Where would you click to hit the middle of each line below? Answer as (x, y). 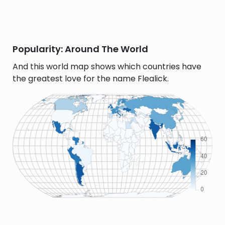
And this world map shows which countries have (107, 67)
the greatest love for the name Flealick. (91, 79)
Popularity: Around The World (80, 49)
